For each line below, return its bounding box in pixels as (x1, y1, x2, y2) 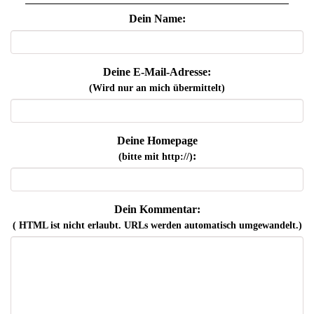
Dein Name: (128, 13, 186, 25)
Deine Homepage (116, 135, 198, 147)
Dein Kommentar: (114, 203, 200, 216)
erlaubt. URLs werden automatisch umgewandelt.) (84, 220, 302, 231)
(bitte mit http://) (118, 151, 193, 163)
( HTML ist (12, 220, 63, 231)
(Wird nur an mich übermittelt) (89, 83, 225, 94)
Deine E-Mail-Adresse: (103, 66, 211, 78)
